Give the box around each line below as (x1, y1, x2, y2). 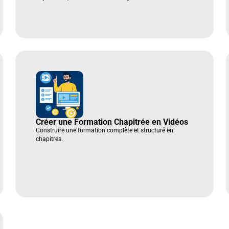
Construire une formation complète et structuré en (36, 127, 174, 134)
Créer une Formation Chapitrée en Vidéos (36, 117, 189, 127)
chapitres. (36, 135, 63, 143)
